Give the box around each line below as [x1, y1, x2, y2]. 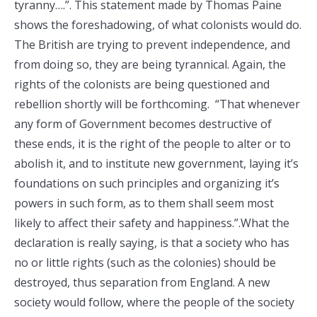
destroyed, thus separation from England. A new [14, 275, 270, 290]
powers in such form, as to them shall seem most [14, 195, 274, 211]
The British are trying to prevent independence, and [14, 37, 290, 52]
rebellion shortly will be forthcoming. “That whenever [14, 96, 300, 112]
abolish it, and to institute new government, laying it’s [14, 156, 299, 171]
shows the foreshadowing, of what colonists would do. [14, 17, 301, 33]
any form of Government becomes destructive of [14, 116, 272, 132]
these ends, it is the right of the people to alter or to [14, 136, 291, 151]
